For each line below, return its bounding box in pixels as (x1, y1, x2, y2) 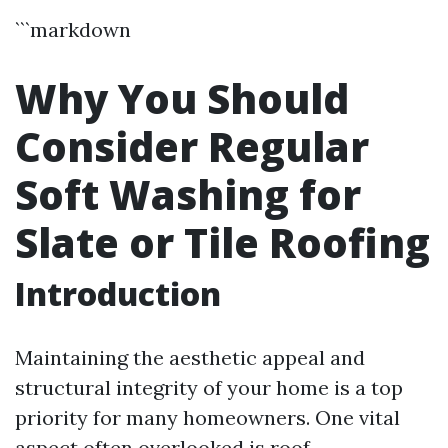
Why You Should (15, 71, 349, 126)
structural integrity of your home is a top (15, 375, 403, 400)
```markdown (15, 17, 131, 42)
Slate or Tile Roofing (15, 215, 430, 270)
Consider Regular (15, 119, 369, 174)
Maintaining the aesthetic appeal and (15, 345, 365, 370)
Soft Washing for (15, 167, 361, 222)
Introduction (15, 272, 221, 315)
